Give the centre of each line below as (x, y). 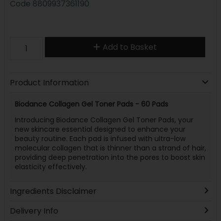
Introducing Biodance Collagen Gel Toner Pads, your (104, 120)
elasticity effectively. (51, 167)
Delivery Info (34, 211)
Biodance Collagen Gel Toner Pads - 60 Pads (91, 104)
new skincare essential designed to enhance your (100, 129)
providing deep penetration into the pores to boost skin (110, 157)
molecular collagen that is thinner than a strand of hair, (110, 148)
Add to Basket (129, 47)
